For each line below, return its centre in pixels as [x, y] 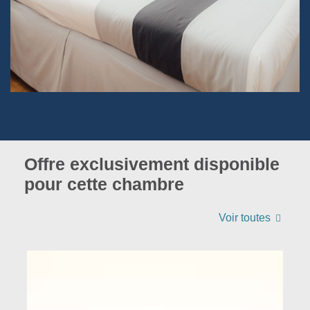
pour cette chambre [104, 184]
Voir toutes [245, 218]
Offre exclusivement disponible [152, 164]
